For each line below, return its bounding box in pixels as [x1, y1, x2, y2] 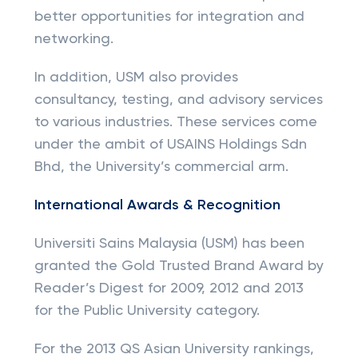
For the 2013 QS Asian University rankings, [34, 342, 314, 356]
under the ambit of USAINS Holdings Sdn [34, 137, 307, 152]
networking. [34, 32, 113, 46]
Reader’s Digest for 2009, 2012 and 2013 [34, 281, 304, 296]
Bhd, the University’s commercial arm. [34, 160, 288, 174]
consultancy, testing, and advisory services [34, 93, 323, 107]
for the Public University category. [34, 304, 260, 318]
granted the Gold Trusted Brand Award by [34, 259, 324, 273]
